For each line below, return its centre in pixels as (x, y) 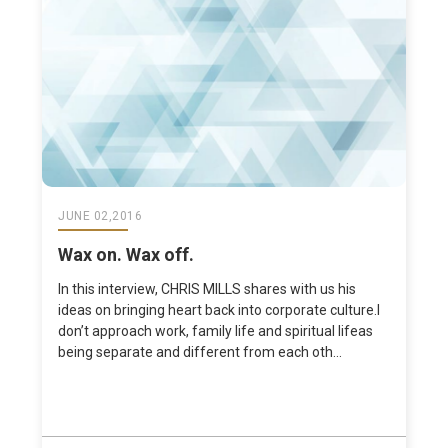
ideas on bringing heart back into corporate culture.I (219, 310)
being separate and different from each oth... (200, 352)
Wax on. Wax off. (126, 255)
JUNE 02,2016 (100, 216)
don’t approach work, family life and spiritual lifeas (216, 331)
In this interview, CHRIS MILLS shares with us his (207, 289)
